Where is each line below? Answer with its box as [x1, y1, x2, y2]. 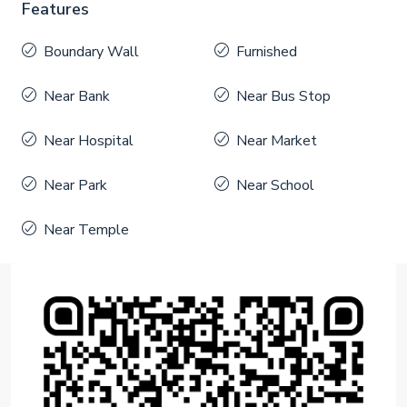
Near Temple [44, 220, 129, 240]
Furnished [236, 42, 297, 62]
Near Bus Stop [236, 86, 331, 106]
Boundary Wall [44, 42, 139, 62]
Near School [236, 175, 314, 195]
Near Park [44, 175, 107, 195]
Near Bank [44, 86, 110, 106]
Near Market [236, 131, 317, 151]
